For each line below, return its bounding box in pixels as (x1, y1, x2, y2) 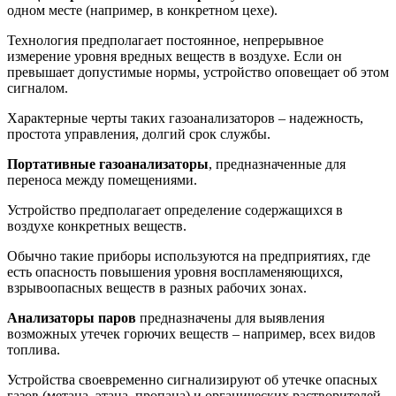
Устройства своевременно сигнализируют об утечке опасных (7, 371, 377, 387)
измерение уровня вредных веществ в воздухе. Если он (7, 48, 342, 64)
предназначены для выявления (136, 309, 324, 325)
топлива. (7, 341, 60, 357)
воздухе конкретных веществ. (7, 217, 187, 233)
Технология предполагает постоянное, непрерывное (7, 32, 324, 48)
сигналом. (7, 80, 68, 95)
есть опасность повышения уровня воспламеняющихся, (7, 263, 343, 279)
